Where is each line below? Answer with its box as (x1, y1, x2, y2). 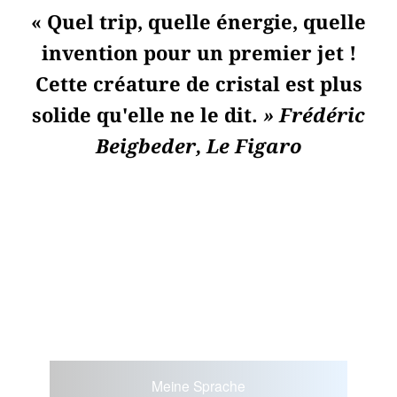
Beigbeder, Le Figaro (95, 135, 302, 159)
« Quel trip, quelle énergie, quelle (31, 11, 366, 35)
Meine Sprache (151, 375, 245, 395)
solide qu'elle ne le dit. (32, 104, 263, 128)
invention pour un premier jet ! (41, 42, 356, 66)
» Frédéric (263, 104, 365, 128)
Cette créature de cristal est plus (35, 73, 362, 97)
